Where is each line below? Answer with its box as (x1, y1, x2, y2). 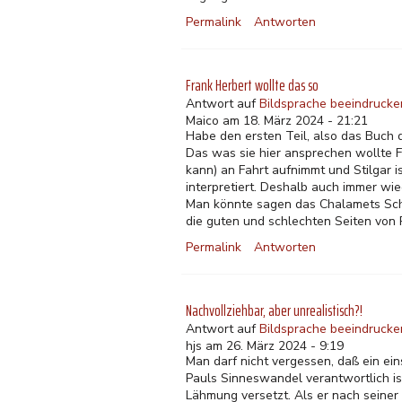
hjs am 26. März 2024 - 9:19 (186, 337, 344, 354)
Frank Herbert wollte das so (186, 73, 319, 98)
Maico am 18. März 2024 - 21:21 (186, 112, 368, 129)
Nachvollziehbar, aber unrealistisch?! (186, 298, 363, 323)
